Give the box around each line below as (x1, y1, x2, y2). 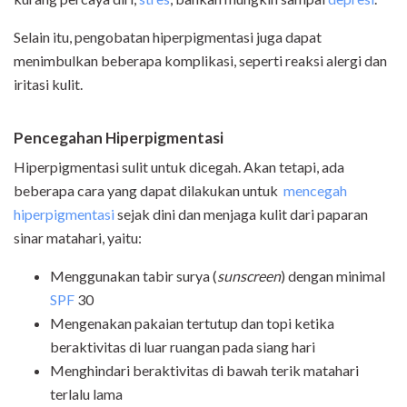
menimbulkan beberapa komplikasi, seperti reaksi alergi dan (14, 52, 387, 70)
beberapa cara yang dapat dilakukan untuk (14, 182, 283, 200)
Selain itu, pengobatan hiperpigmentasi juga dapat (14, 28, 322, 46)
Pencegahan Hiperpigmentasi (14, 128, 223, 148)
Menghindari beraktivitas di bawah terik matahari (50, 362, 359, 380)
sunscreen (217, 267, 281, 285)
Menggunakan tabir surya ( (50, 267, 217, 285)
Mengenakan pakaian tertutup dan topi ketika (50, 314, 334, 333)
